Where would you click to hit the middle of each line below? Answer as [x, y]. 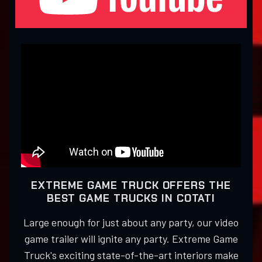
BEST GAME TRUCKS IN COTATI [131, 199]
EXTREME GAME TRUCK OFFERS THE [131, 186]
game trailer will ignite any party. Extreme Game [131, 239]
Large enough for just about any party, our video [131, 223]
